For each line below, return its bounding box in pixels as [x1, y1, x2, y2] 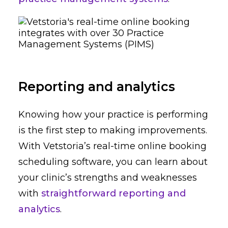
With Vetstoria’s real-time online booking [18, 140, 207, 152]
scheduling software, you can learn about [18, 156, 208, 167]
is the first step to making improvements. [18, 124, 207, 136]
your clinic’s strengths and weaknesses [18, 172, 197, 183]
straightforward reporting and [41, 187, 186, 199]
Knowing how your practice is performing [18, 108, 208, 120]
